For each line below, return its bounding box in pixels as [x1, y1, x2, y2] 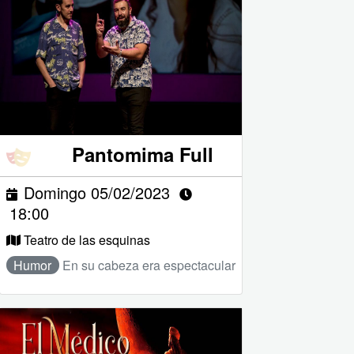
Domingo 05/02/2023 [23, 180, 170, 204]
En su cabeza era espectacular [62, 255, 235, 274]
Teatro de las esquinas [23, 230, 150, 249]
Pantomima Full [71, 140, 213, 168]
